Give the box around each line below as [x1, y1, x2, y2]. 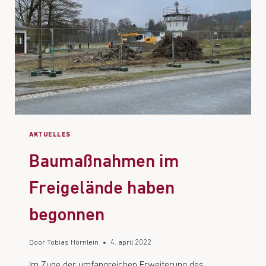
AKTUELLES [29, 132, 71, 139]
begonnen [29, 206, 104, 225]
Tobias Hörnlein [47, 239, 99, 247]
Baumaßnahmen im [29, 153, 179, 172]
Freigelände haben [29, 179, 175, 198]
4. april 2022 [110, 239, 152, 247]
